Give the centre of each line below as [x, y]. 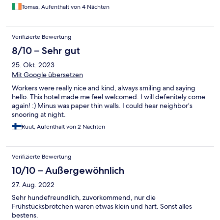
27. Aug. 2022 [33, 185]
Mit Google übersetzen [47, 75]
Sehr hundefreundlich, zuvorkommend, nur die [84, 198]
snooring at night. [39, 115]
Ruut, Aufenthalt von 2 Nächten [63, 127]
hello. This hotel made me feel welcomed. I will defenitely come [109, 97]
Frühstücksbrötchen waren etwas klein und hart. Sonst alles [102, 206]
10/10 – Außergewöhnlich [68, 171]
